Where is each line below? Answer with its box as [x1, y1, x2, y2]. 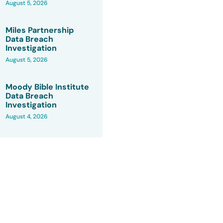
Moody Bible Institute [5, 82, 90, 93]
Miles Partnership [5, 24, 74, 35]
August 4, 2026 [5, 112, 48, 121]
